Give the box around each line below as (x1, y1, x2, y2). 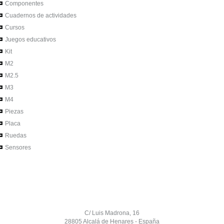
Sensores (3, 144, 31, 151)
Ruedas (3, 132, 27, 139)
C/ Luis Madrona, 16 (84, 209, 139, 216)
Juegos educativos (3, 36, 56, 43)
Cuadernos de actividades (3, 12, 77, 19)
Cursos (3, 24, 25, 31)
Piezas (3, 108, 24, 115)
